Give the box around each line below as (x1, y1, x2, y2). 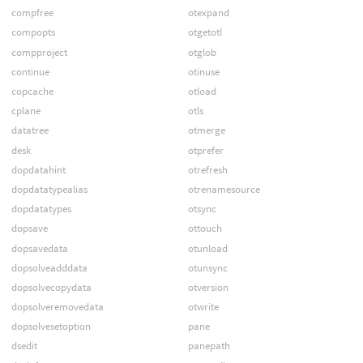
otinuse (187, 64, 220, 79)
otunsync (187, 260, 228, 275)
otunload (187, 241, 228, 255)
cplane (11, 104, 41, 118)
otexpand (187, 6, 229, 20)
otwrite (187, 300, 219, 314)
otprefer (187, 143, 224, 157)
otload (187, 84, 216, 99)
